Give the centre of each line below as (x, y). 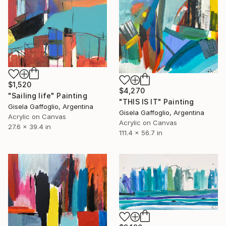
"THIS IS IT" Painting (157, 102)
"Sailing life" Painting (48, 95)
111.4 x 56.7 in (141, 133)
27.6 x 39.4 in (30, 126)
